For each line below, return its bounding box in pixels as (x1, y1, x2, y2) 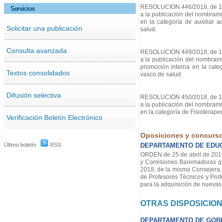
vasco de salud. (140, 71, 182, 78)
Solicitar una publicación (6, 24, 82, 32)
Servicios (10, 4, 35, 12)
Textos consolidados (6, 68, 70, 77)
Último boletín (4, 141, 36, 148)
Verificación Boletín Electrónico (6, 113, 103, 121)
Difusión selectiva (6, 91, 61, 99)
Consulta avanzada (6, 46, 67, 55)
